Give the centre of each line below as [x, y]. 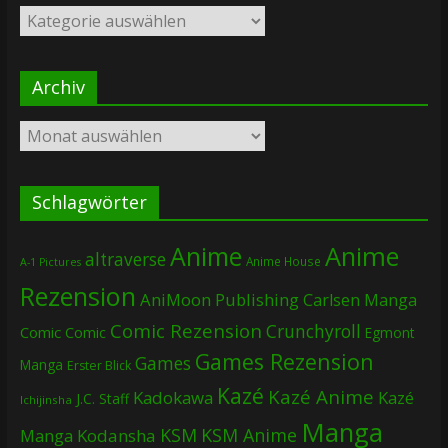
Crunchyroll [313, 331]
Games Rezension [284, 362]
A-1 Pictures [50, 262]
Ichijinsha [45, 400]
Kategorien [54, 16]
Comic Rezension [185, 331]
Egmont [389, 333]
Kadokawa [172, 398]
